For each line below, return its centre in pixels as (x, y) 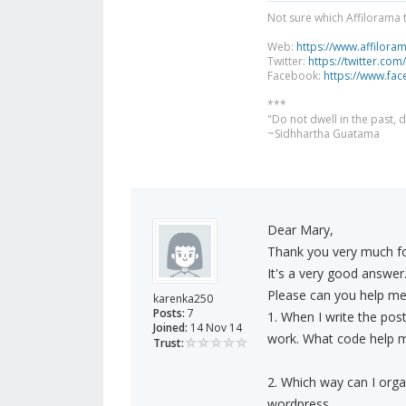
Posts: (169, 314)
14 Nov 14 (215, 328)
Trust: (169, 343)
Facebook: (295, 76)
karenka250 (183, 299)
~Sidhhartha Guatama (323, 134)
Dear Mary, (300, 230)
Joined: (170, 328)
